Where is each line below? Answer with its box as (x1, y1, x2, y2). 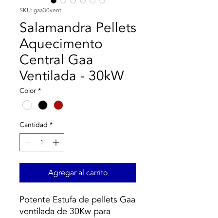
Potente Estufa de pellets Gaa (19, 194, 135, 206)
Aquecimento (19, 35, 103, 53)
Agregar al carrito (48, 167, 108, 179)
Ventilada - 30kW (19, 67, 124, 85)
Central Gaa (19, 51, 93, 69)
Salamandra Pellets (19, 18, 136, 37)
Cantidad (19, 120, 48, 130)
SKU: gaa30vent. (19, 6, 63, 14)
